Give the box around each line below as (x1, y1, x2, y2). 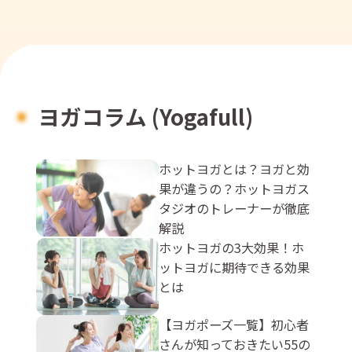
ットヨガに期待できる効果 (159, 257, 310, 277)
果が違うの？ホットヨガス (159, 178, 310, 198)
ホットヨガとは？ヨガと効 (159, 159, 310, 178)
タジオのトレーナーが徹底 (159, 198, 310, 218)
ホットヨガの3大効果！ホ (159, 237, 305, 257)
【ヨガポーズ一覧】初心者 (159, 315, 310, 335)
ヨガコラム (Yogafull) (38, 101, 254, 133)
